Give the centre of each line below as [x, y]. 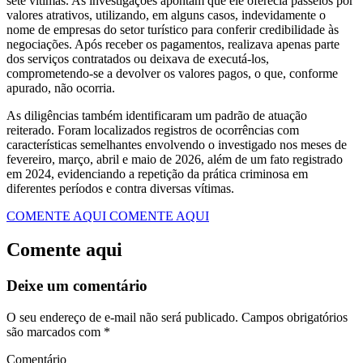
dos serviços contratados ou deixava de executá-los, [138, 58]
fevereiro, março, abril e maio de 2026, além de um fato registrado [175, 159]
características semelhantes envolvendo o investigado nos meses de [177, 144]
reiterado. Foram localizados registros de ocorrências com [153, 130]
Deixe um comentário [77, 286]
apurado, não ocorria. [61, 88]
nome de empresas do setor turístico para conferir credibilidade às [173, 29]
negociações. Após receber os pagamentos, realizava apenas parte [173, 44]
